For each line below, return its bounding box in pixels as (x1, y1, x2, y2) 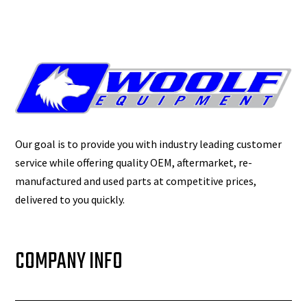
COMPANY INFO (15, 245, 123, 280)
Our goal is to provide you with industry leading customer (15, 137, 282, 151)
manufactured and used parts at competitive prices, (15, 174, 257, 188)
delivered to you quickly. (15, 193, 125, 207)
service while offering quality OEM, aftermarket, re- (15, 156, 253, 170)
